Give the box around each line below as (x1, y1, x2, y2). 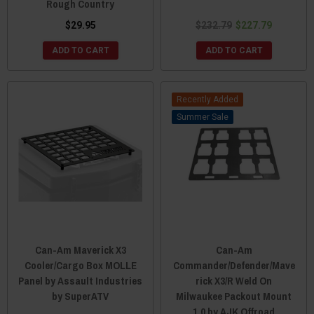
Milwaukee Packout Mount (176, 289, 292, 304)
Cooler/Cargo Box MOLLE (24, 258, 137, 273)
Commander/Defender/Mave (172, 258, 295, 273)
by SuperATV (52, 289, 109, 304)
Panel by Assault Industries (18, 273, 142, 289)
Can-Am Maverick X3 (34, 243, 126, 258)
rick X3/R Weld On (196, 273, 272, 289)
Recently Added (177, 95, 238, 105)
